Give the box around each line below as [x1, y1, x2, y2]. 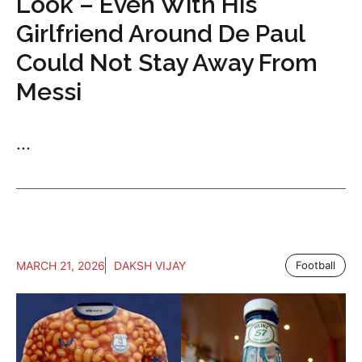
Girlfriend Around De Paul [16, 19, 305, 48]
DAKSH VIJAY [114, 259, 186, 273]
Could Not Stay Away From [16, 48, 318, 78]
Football [296, 259, 335, 272]
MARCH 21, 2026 [16, 259, 105, 273]
